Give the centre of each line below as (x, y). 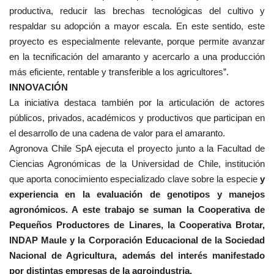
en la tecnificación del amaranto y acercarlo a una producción (137, 57)
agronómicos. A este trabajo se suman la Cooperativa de (137, 210)
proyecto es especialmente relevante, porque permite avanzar (137, 42)
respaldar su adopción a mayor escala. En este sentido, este (137, 26)
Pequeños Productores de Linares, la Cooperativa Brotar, (137, 225)
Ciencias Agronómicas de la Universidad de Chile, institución (137, 164)
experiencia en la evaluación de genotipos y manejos (137, 194)
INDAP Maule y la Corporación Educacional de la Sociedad (137, 240)
